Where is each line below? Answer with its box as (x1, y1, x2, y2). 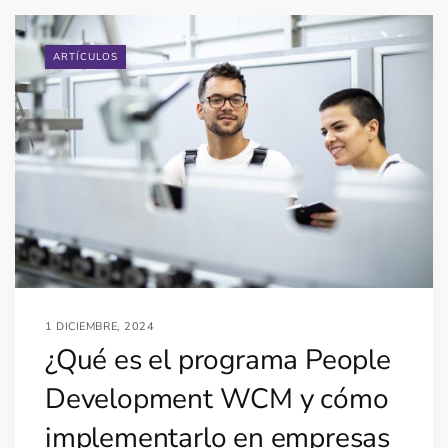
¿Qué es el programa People (45, 340, 391, 379)
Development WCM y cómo (45, 379, 389, 418)
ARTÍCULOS (53, 49, 118, 64)
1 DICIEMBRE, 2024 (45, 318, 155, 334)
